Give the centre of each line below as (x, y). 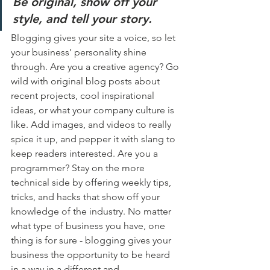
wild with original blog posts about (86, 81)
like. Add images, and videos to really (92, 124)
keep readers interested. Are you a (86, 153)
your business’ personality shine (80, 52)
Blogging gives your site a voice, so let (94, 38)
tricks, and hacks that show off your (86, 197)
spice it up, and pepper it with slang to (94, 139)
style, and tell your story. (82, 19)
